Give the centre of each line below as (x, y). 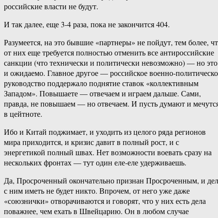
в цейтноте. (23, 114)
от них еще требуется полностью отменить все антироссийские (109, 53)
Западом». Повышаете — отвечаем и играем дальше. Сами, (102, 93)
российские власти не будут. (51, 6)
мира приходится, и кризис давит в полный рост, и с (91, 142)
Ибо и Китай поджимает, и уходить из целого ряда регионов (105, 132)
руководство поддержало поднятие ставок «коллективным (101, 83)
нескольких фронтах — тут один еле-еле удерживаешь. (95, 163)
